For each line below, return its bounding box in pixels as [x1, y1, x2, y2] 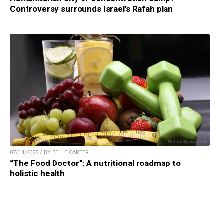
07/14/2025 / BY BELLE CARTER [10, 149, 89, 156]
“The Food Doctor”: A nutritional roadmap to [10, 158, 181, 168]
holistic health [10, 168, 65, 179]
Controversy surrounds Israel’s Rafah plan [10, 4, 173, 14]
